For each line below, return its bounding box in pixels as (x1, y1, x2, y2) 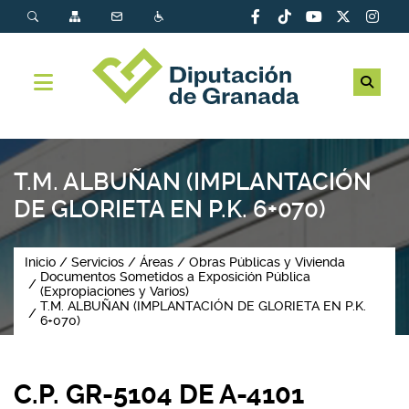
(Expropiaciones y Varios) (40, 284, 189, 299)
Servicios (71, 255, 124, 269)
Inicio (25, 255, 56, 269)
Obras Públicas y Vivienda (189, 255, 345, 269)
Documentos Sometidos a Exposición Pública (40, 269, 310, 284)
